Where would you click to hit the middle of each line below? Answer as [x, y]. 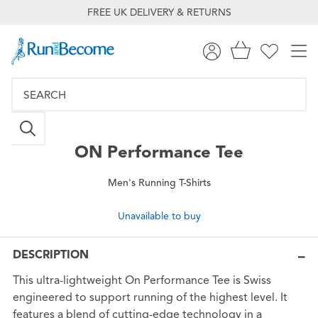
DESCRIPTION [50, 255]
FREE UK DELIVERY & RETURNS [159, 12]
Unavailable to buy [159, 216]
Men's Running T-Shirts [159, 182]
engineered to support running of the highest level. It [150, 298]
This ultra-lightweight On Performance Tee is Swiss [142, 281]
